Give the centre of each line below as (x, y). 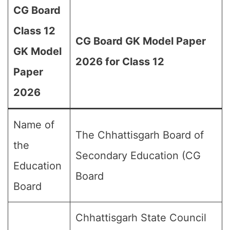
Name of (34, 125)
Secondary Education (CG (138, 156)
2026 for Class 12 (120, 62)
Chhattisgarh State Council (141, 218)
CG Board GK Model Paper (141, 41)
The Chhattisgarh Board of (140, 135)
